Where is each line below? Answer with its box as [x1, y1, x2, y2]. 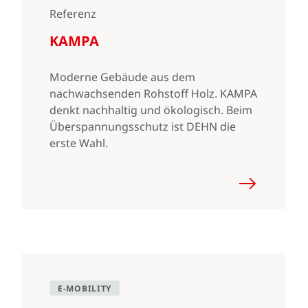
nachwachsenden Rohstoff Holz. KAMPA [49, 86, 257, 101]
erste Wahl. [49, 135, 108, 151]
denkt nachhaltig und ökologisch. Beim [49, 102, 252, 118]
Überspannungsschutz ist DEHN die [49, 119, 236, 134]
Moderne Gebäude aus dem [49, 69, 195, 85]
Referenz [49, 6, 96, 21]
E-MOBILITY [58, 283, 111, 294]
